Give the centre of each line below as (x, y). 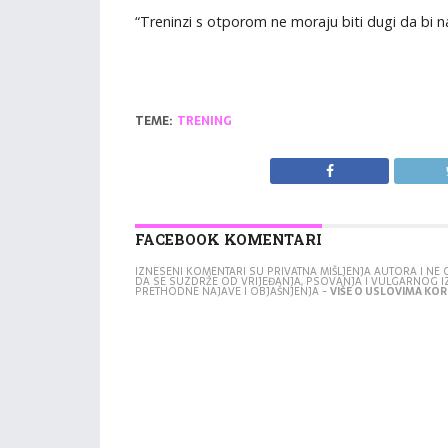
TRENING (204, 121)
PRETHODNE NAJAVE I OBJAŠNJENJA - (232, 291)
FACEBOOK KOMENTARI (228, 239)
